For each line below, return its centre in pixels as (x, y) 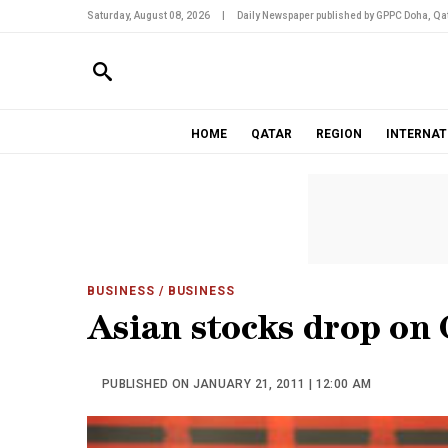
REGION (338, 134)
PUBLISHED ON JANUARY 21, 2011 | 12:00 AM (237, 384)
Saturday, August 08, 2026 (148, 15)
